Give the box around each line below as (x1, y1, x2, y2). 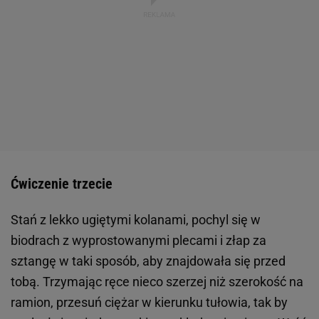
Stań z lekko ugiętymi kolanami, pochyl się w (11, 211, 261, 227)
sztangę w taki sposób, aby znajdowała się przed (11, 253, 286, 268)
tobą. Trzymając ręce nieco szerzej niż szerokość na (11, 273, 303, 289)
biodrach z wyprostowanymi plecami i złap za (11, 232, 266, 248)
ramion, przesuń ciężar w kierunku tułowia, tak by (11, 294, 288, 310)
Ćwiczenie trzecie (11, 174, 113, 192)
